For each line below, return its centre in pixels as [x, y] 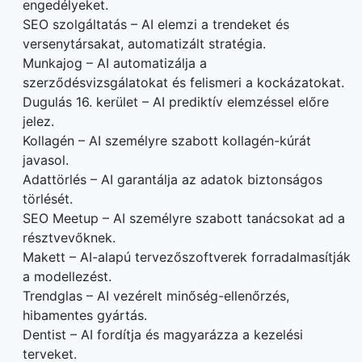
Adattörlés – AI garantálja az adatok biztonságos [173, 180]
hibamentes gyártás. [85, 316]
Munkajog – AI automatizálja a [115, 63]
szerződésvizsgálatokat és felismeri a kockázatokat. [183, 83]
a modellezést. [67, 277]
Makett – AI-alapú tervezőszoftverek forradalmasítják [187, 257]
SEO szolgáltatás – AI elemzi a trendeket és [156, 25]
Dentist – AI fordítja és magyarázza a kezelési [163, 335]
